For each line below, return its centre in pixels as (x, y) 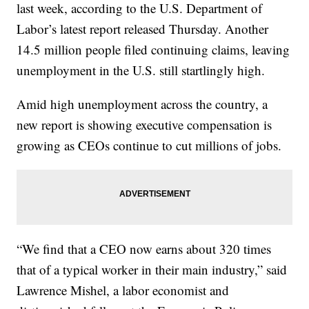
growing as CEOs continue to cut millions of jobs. (149, 146)
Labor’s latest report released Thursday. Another (143, 29)
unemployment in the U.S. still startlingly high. (141, 70)
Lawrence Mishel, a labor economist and (123, 290)
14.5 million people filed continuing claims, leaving (153, 50)
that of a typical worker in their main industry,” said (152, 270)
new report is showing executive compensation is (144, 125)
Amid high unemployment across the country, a (142, 104)
